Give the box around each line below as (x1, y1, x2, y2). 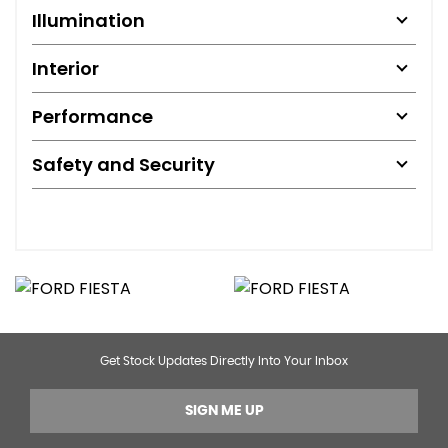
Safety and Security (32, 151, 215, 177)
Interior (32, 55, 99, 81)
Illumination (32, 7, 145, 33)
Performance (32, 103, 153, 129)
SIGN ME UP (184, 403, 264, 418)
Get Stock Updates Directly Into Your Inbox (100, 354, 348, 367)
